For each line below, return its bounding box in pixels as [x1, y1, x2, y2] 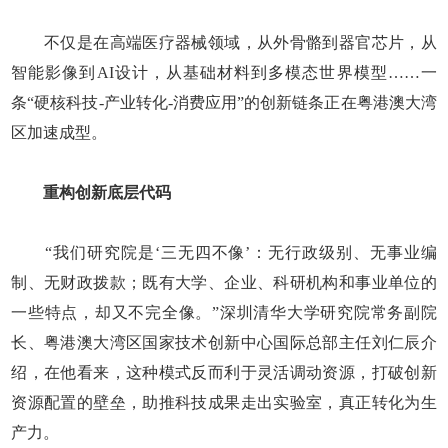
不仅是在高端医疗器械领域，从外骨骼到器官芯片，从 [11, 33, 437, 51]
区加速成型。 [11, 123, 108, 141]
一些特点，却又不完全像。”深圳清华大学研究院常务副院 [11, 303, 437, 321]
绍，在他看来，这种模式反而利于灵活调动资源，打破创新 [11, 363, 437, 381]
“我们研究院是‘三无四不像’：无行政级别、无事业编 [11, 243, 437, 261]
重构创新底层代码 [43, 183, 172, 201]
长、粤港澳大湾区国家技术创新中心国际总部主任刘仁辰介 [11, 333, 437, 351]
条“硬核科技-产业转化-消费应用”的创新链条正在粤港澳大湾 [11, 93, 437, 111]
